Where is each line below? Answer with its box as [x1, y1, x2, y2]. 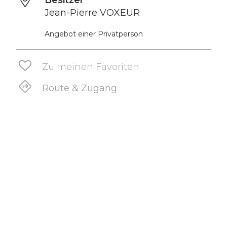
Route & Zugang [42, 83, 117, 94]
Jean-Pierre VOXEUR [44, 7, 140, 18]
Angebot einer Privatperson [44, 29, 143, 39]
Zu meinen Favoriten [42, 61, 139, 72]
